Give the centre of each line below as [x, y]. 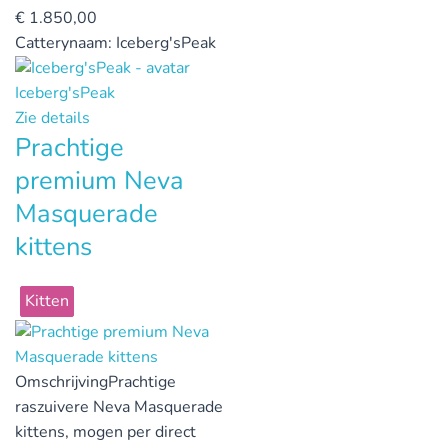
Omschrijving [61, 382]
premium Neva [99, 181]
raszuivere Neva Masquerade [119, 407]
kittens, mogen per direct [105, 432]
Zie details [52, 118]
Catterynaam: [65, 42]
